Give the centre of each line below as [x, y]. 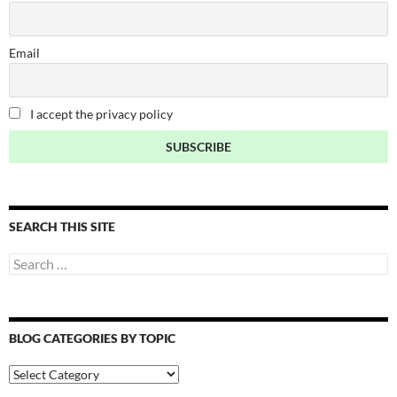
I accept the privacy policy [100, 113]
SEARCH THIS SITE [62, 226]
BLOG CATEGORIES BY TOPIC [92, 338]
